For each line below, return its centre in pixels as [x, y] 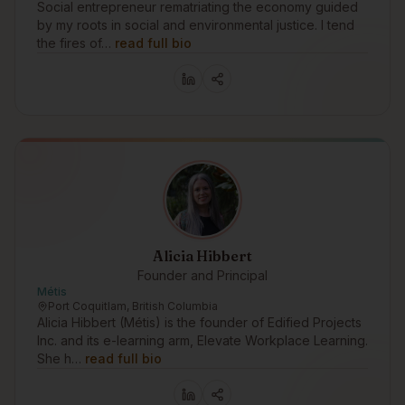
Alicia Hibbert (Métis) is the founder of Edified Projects [199, 322]
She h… [59, 358]
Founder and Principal [202, 275]
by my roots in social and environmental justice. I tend [196, 25]
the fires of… [74, 43]
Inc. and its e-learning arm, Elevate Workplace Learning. [202, 340]
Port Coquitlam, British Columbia [133, 306]
